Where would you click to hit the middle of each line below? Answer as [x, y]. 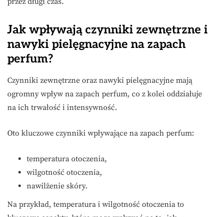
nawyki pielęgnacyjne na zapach [96, 45]
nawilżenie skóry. [57, 186]
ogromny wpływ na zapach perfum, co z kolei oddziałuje [105, 94]
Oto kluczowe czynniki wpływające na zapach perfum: [101, 133]
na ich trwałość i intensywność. [62, 108]
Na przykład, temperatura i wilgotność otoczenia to [96, 205]
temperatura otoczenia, [67, 159]
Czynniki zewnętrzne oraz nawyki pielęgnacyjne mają [100, 81]
